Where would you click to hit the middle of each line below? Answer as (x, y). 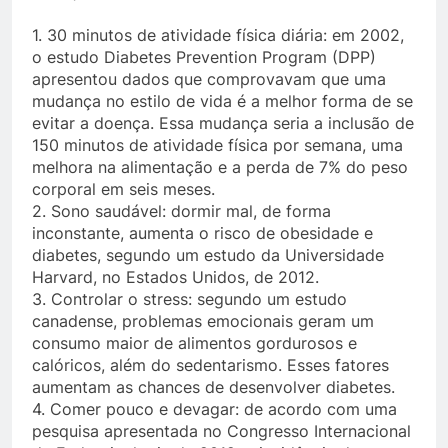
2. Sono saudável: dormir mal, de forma (181, 211)
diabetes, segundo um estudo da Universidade (208, 255)
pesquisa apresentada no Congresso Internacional (221, 431)
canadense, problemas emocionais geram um (203, 321)
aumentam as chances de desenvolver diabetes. (213, 387)
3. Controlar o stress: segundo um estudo (189, 299)
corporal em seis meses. (123, 189)
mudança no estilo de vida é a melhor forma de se (222, 101)
